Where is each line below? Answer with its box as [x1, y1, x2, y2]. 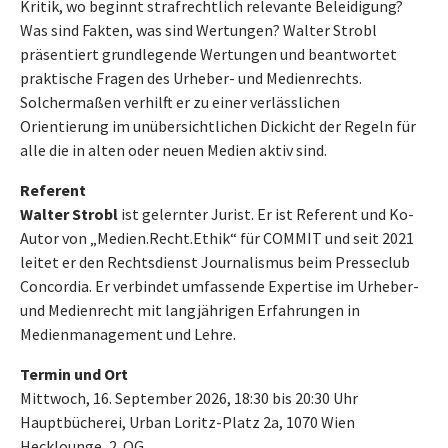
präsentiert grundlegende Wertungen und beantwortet [20, 44, 397, 64]
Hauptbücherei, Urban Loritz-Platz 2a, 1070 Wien [20, 412, 355, 432]
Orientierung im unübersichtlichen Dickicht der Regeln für [20, 116, 416, 136]
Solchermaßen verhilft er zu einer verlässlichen [20, 92, 340, 112]
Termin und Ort [20, 364, 128, 384]
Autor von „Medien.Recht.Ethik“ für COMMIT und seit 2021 [20, 228, 414, 248]
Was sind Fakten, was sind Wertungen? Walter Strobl [20, 20, 377, 40]
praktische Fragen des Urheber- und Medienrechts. [20, 68, 362, 88]
